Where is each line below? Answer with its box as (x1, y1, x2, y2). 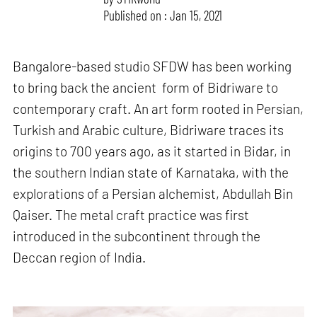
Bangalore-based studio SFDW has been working (13, 58, 292, 75)
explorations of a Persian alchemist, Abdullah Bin (13, 185, 294, 202)
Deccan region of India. (13, 249, 146, 266)
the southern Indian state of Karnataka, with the (13, 164, 289, 181)
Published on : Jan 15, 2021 (103, 6, 223, 23)
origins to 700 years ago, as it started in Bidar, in (13, 143, 292, 160)
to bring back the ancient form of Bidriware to (13, 79, 279, 96)
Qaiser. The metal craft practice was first (13, 207, 250, 224)
